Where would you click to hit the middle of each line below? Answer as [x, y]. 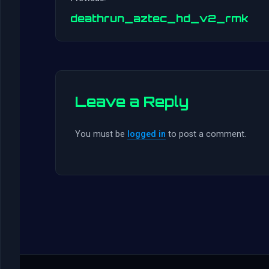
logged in [147, 134]
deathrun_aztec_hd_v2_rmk [159, 18]
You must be [101, 134]
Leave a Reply [132, 102]
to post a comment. [206, 134]
